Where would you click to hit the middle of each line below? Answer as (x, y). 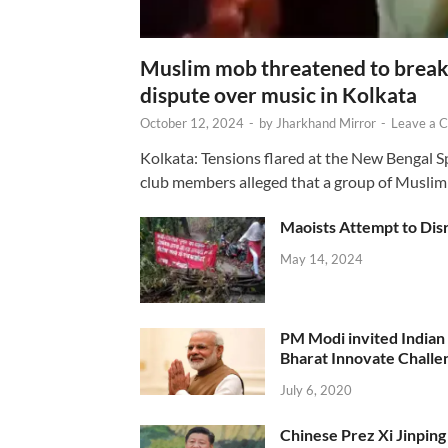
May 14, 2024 (321, 259)
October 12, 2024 (192, 123)
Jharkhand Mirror (326, 123)
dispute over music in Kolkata (278, 95)
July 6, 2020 (316, 390)
